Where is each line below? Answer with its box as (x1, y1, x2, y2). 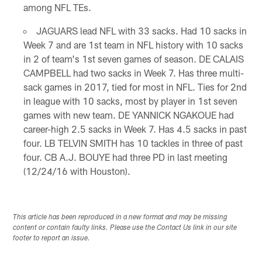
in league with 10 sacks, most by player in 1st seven (23, 95, 237, 106)
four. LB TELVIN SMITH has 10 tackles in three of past (23, 137, 243, 149)
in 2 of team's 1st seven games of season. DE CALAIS (23, 53, 244, 64)
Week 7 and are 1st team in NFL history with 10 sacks (23, 39, 243, 50)
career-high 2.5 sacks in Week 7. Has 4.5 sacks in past (23, 123, 247, 135)
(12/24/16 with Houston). (23, 165, 130, 177)
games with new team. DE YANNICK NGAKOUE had (23, 109, 234, 120)
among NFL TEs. (23, 1, 91, 13)
